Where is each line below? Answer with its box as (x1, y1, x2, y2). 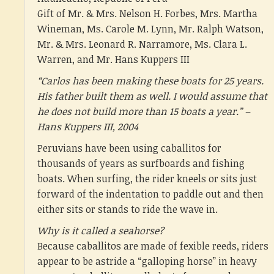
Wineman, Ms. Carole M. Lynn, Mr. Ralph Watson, (37, 22, 264, 35)
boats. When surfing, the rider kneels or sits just (37, 172, 257, 185)
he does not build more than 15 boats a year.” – (37, 105, 250, 118)
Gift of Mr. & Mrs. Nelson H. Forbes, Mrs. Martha (37, 7, 257, 20)
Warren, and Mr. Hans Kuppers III (37, 53, 190, 66)
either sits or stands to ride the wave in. (37, 202, 218, 216)
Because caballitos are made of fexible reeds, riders (37, 239, 268, 253)
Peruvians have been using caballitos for (37, 141, 221, 155)
